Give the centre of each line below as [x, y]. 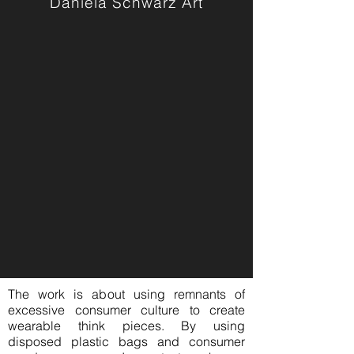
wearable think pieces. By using [126, 325]
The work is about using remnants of [126, 294]
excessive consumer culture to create [126, 309]
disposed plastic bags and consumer [126, 341]
